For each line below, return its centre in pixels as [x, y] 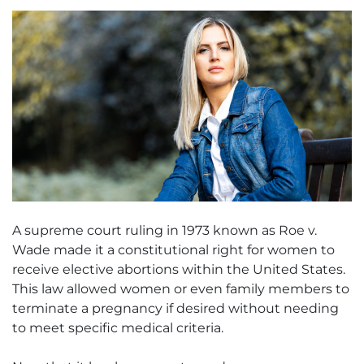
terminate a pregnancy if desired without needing [175, 309]
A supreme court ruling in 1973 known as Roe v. [165, 231]
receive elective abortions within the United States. [179, 270]
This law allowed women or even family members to [181, 289]
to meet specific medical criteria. [118, 328]
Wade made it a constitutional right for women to [173, 250]
